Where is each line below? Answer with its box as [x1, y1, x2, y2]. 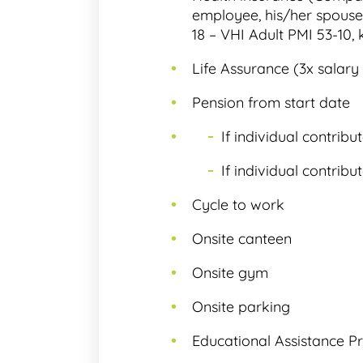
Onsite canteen [192, 229, 292, 248]
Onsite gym [192, 263, 268, 282]
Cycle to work [192, 195, 284, 214]
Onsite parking [192, 297, 290, 316]
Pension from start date [192, 93, 350, 112]
